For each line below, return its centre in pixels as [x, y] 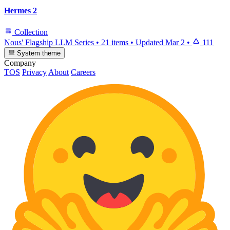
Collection [30, 32]
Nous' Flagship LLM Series [49, 42]
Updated [150, 42]
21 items [115, 42]
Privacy [34, 72]
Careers [83, 72]
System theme [38, 53]
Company [20, 63]
